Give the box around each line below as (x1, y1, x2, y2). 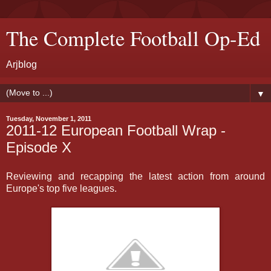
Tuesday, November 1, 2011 (6, 115, 91, 122)
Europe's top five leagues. (6, 183, 117, 194)
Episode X (6, 139, 71, 155)
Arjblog (6, 59, 37, 70)
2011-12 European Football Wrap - (6, 122, 226, 139)
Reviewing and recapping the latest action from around (6, 171, 265, 181)
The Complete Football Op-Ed (6, 24, 260, 52)
